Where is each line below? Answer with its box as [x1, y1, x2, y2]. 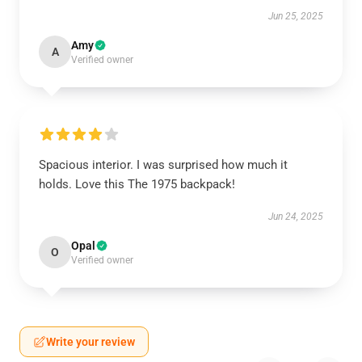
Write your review [46, 335, 135, 348]
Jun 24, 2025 [268, 211, 323, 222]
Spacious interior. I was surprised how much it [39, 158, 288, 172]
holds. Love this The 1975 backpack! [39, 177, 235, 192]
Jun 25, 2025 [268, 11, 323, 22]
